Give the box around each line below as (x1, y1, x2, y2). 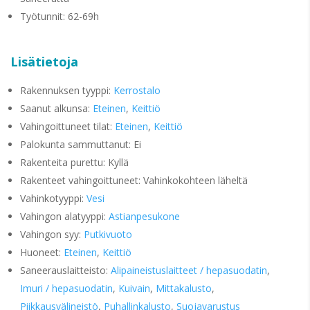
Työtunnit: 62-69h (20, 10, 99, 23)
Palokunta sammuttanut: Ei (20, 138, 141, 151)
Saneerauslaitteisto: (20, 264, 111, 277)
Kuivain (118, 282, 150, 295)
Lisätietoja (10, 53, 78, 70)
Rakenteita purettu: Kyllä (20, 156, 129, 169)
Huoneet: (20, 246, 64, 259)
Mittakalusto (156, 282, 212, 295)
